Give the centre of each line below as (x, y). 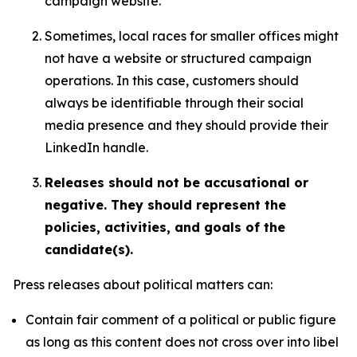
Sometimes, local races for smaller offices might (192, 36)
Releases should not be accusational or (177, 182)
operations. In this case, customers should (172, 80)
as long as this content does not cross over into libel (182, 342)
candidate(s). (89, 249)
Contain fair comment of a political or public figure (181, 320)
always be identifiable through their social (174, 103)
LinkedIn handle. (96, 147)
